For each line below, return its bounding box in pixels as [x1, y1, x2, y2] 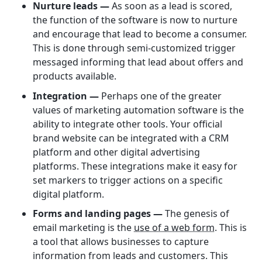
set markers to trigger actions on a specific [33, 173, 223, 187]
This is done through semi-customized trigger [33, 42, 236, 55]
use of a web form [134, 221, 215, 235]
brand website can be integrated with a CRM [33, 131, 229, 144]
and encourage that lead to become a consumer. [33, 27, 247, 41]
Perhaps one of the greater [101, 89, 222, 102]
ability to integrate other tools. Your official [33, 117, 222, 130]
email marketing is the [33, 221, 134, 235]
